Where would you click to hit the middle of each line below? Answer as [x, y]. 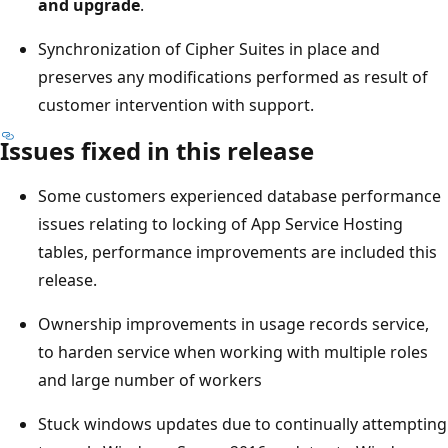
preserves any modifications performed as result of [233, 76]
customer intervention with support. [176, 104]
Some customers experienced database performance [239, 195]
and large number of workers [150, 379]
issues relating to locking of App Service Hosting [220, 223]
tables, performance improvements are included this [237, 251]
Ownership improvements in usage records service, [233, 323]
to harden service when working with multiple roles [233, 351]
